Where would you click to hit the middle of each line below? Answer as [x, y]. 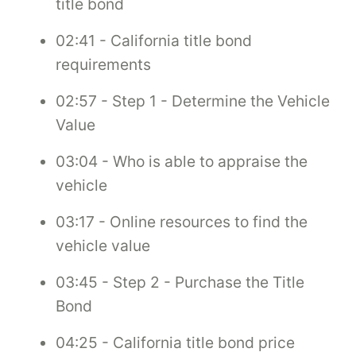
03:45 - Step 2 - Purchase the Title [180, 282]
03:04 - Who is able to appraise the [182, 161]
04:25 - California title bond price [175, 342]
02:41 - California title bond [154, 40]
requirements [103, 64]
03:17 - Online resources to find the [182, 221]
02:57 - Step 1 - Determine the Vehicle [193, 101]
